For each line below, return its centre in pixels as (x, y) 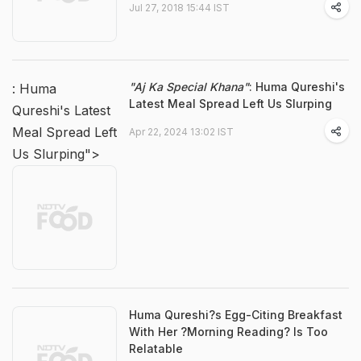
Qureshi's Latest (61, 110)
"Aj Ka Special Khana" (189, 87)
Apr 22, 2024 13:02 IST (181, 132)
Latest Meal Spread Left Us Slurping (230, 104)
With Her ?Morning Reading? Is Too (228, 332)
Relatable (156, 349)
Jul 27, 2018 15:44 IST (179, 8)
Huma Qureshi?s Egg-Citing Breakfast (236, 315)
